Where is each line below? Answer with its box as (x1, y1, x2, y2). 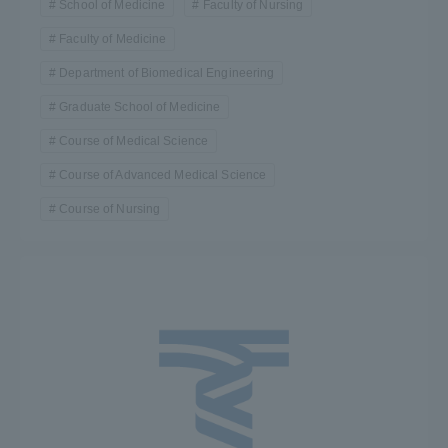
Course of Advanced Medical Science (59, 167, 267, 182)
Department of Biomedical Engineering (59, 65, 275, 80)
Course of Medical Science (59, 133, 209, 148)
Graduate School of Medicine (59, 99, 221, 114)
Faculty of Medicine (59, 31, 167, 46)
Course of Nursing (59, 201, 161, 216)
